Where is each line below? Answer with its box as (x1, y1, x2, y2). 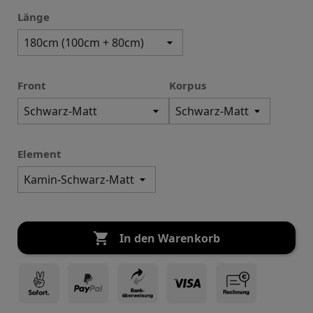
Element (17, 147, 61, 161)
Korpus (169, 78, 206, 92)
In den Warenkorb (119, 231, 220, 247)
